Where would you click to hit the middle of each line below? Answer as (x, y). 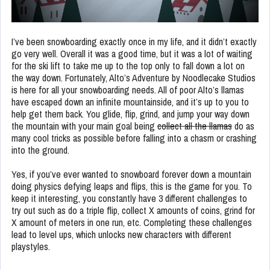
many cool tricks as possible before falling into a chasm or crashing (134, 138)
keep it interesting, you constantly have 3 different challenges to (129, 199)
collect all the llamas (195, 126)
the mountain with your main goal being (84, 126)
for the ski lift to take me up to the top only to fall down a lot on (128, 66)
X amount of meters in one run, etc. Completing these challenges (132, 223)
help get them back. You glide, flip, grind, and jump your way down (130, 114)
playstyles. (31, 247)
